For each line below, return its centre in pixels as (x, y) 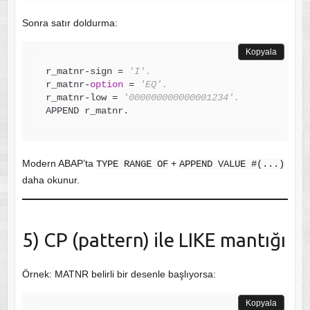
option (106, 84)
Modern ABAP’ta (59, 163)
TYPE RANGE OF (132, 164)
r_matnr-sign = (87, 71)
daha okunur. (51, 180)
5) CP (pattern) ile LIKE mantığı (154, 239)
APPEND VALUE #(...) (231, 164)
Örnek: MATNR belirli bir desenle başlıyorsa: (119, 274)
